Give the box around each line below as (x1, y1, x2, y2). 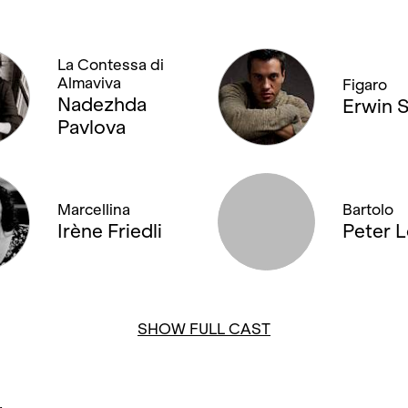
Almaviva (56, 74, 121, 92)
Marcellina (56, 201, 130, 219)
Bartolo (342, 201, 393, 219)
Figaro (342, 76, 387, 94)
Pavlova (56, 116, 126, 138)
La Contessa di (56, 56, 164, 74)
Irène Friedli (56, 220, 162, 241)
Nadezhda (56, 93, 147, 115)
